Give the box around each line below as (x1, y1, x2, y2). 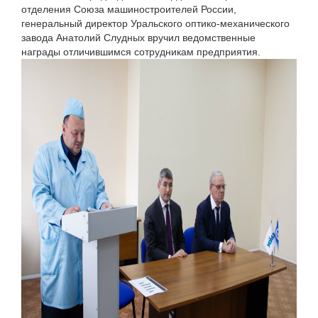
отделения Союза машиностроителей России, (21, 4, 236, 16)
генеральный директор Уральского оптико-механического (21, 18, 290, 30)
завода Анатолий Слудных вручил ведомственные (21, 32, 256, 44)
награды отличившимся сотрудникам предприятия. (21, 46, 261, 58)
